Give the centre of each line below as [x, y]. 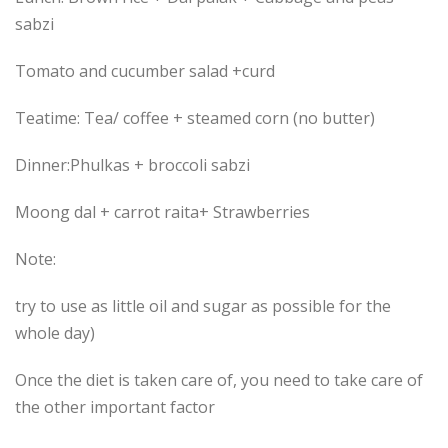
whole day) [55, 333]
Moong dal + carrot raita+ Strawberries [162, 212]
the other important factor [115, 407]
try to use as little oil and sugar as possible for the [203, 306]
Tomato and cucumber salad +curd [145, 71]
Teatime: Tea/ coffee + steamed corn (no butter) [195, 118]
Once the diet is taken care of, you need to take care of [219, 380]
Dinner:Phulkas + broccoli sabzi [132, 165]
